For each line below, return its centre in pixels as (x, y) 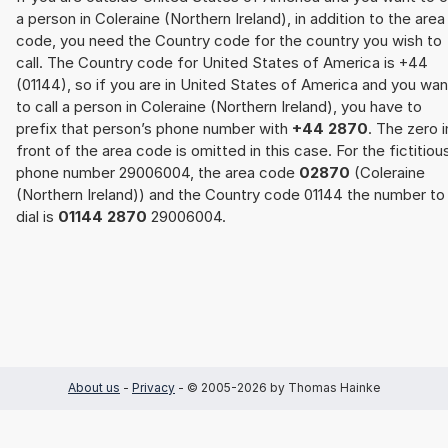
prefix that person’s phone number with (154, 129)
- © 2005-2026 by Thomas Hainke (277, 388)
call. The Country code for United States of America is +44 (222, 63)
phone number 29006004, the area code (157, 173)
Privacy (153, 388)
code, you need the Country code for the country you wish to (229, 41)
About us (94, 388)
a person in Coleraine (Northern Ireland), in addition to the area (230, 19)
